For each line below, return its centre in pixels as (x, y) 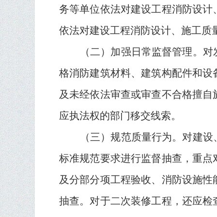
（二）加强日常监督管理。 (141, 52)
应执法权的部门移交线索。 (120, 116)
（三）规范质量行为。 (131, 137)
